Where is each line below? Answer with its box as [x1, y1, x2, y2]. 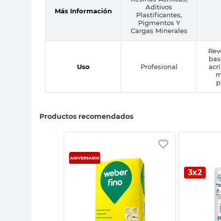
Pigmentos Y [138, 18, 180, 27]
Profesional [140, 62, 178, 71]
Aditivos [146, 2, 172, 11]
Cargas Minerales [130, 26, 187, 35]
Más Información [55, 6, 112, 15]
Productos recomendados [39, 111, 133, 121]
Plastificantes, [136, 10, 182, 19]
